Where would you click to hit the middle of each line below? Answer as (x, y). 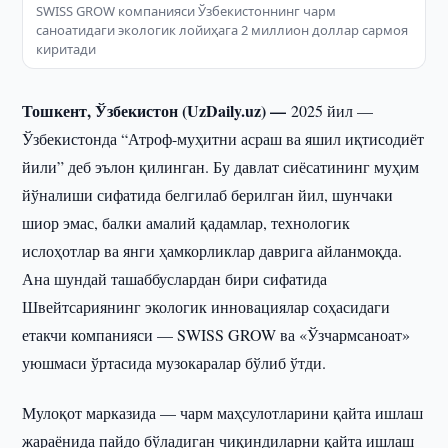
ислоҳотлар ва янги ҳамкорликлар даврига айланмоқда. (212, 250)
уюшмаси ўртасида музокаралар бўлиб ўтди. (174, 362)
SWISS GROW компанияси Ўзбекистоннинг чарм (186, 11)
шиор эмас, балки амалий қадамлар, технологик (186, 222)
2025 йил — (332, 110)
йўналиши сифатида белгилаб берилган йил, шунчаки (208, 194)
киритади (66, 49)
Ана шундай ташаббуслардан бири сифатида (175, 278)
